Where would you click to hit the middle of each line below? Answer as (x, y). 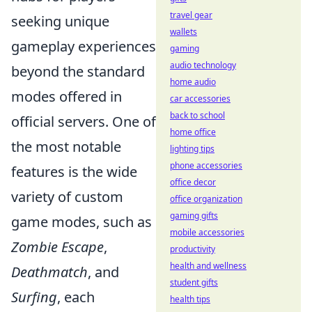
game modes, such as (81, 221)
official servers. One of (84, 121)
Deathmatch (49, 272)
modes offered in (67, 96)
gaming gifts (194, 216)
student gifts (194, 282)
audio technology (203, 65)
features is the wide (74, 171)
